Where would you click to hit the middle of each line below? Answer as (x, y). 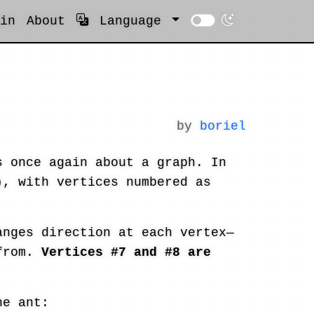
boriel (223, 126)
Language (130, 21)
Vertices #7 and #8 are (126, 252)
